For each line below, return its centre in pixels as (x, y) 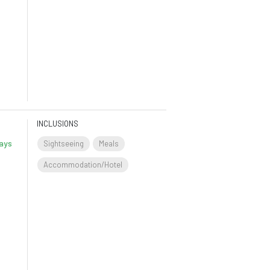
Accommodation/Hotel (83, 165)
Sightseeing (64, 144)
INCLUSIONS (58, 124)
